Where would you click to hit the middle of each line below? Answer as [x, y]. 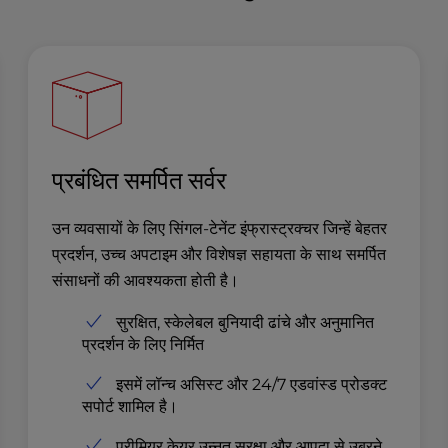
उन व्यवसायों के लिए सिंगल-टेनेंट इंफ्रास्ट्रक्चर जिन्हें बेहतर [220, 228]
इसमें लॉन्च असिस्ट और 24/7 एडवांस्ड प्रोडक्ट [252, 384]
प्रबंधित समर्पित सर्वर [139, 179]
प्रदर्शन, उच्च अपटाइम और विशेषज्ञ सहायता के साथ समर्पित [219, 254]
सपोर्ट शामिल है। [130, 406]
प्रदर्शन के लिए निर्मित [143, 344]
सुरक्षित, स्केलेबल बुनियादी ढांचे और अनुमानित [245, 322]
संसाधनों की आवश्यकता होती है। [146, 280]
